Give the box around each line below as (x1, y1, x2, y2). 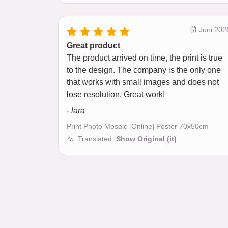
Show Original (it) (116, 135, 177, 144)
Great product (67, 41, 120, 50)
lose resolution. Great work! (67, 90, 165, 99)
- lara (67, 106, 85, 116)
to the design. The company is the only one (67, 66, 221, 75)
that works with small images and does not (67, 78, 219, 87)
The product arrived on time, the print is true (67, 53, 222, 63)
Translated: (78, 135, 116, 144)
